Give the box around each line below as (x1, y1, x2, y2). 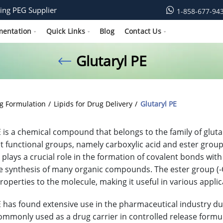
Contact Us (124, 26, 161, 36)
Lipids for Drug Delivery (54, 99, 132, 109)
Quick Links (46, 26, 85, 36)
